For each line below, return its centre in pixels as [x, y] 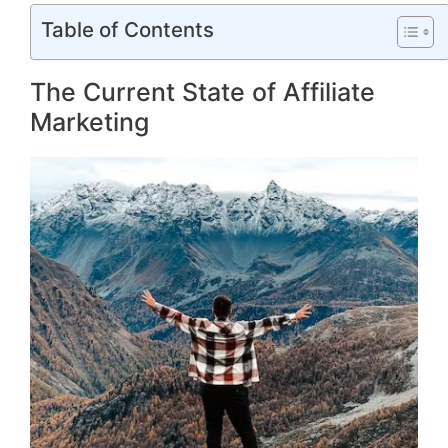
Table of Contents [127, 30]
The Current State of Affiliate [202, 92]
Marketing [89, 122]
